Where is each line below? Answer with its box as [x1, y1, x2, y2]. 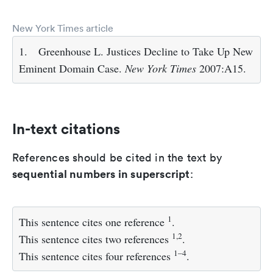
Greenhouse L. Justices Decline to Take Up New [38, 44, 253, 58]
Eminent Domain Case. [19, 61, 125, 76]
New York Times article [12, 22, 113, 34]
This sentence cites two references [19, 232, 172, 246]
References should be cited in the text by [12, 151, 222, 165]
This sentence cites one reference [19, 214, 168, 229]
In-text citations [12, 119, 120, 138]
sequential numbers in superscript [12, 166, 190, 181]
